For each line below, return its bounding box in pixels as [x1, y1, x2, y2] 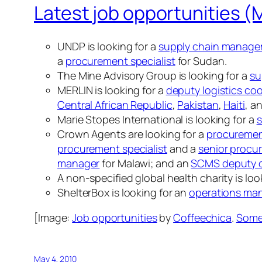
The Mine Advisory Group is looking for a [57, 68, 250, 82]
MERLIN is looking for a [57, 82, 166, 97]
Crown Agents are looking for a [57, 126, 206, 141]
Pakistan [177, 97, 219, 112]
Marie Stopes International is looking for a [57, 112, 257, 126]
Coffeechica [173, 210, 232, 225]
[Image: [34, 210, 73, 225]
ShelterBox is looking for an [57, 185, 189, 199]
